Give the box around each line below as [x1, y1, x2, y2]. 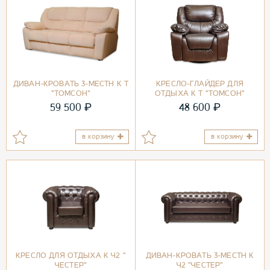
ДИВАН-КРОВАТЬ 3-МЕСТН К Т [13, 79, 128, 88]
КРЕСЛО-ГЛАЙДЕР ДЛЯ [156, 79, 243, 88]
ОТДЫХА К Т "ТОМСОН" [154, 89, 245, 98]
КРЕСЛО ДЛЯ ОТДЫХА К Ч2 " [16, 251, 126, 260]
